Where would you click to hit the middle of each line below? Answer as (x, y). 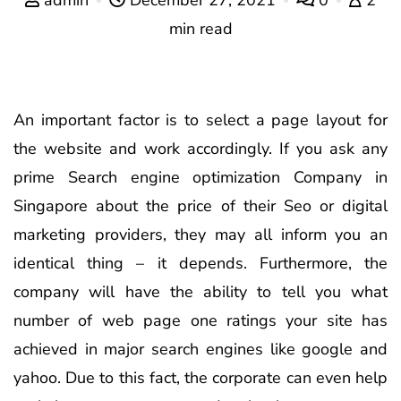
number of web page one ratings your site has (200, 320)
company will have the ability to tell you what (200, 291)
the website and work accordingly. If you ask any (200, 148)
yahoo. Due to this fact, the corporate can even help (200, 377)
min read (200, 28)
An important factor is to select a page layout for (200, 119)
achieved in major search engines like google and (200, 349)
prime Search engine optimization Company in (200, 177)
